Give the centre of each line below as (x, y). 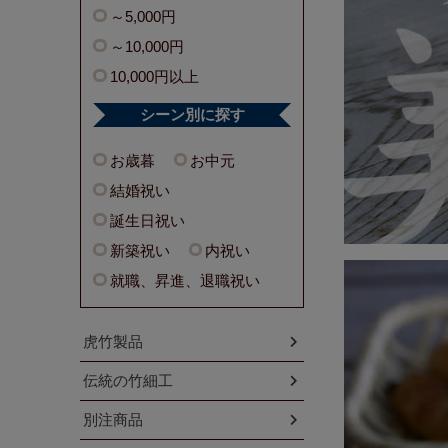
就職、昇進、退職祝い (184, 280)
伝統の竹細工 (128, 380)
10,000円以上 (154, 76)
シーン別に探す (192, 114)
